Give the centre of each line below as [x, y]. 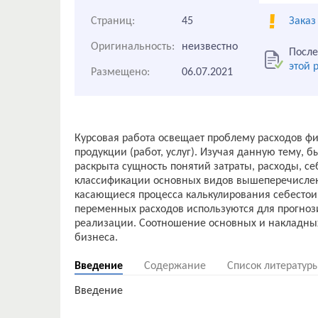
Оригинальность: [133, 47]
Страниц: [113, 21]
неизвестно [210, 47]
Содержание [175, 266]
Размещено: [120, 72]
